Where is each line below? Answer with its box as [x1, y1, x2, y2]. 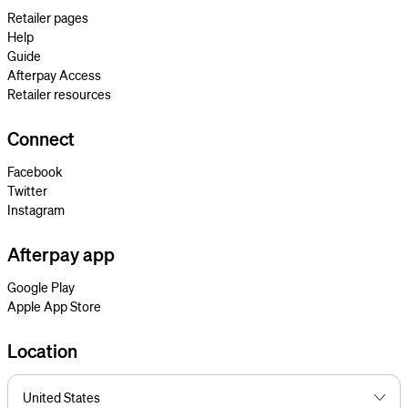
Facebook [7, 163, 62, 179]
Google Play [7, 279, 75, 295]
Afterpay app [7, 242, 115, 266]
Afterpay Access [7, 66, 101, 83]
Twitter [7, 182, 47, 199]
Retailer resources [7, 86, 111, 102]
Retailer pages [7, 9, 88, 25]
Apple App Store [7, 298, 101, 314]
